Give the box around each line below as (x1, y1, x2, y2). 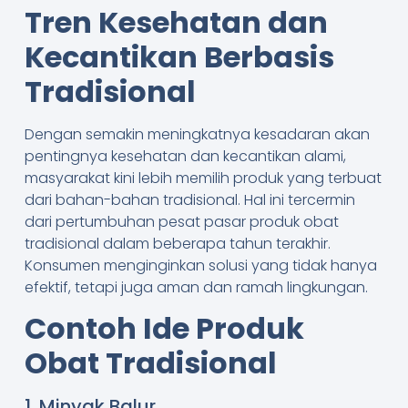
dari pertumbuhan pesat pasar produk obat (24, 210, 339, 232)
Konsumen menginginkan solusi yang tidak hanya (24, 254, 377, 276)
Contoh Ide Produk (24, 308, 304, 350)
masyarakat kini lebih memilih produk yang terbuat (24, 167, 382, 189)
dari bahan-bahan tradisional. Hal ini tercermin (24, 189, 355, 210)
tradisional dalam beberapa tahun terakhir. (24, 232, 331, 254)
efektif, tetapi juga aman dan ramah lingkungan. (24, 276, 368, 298)
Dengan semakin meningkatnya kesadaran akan (24, 123, 370, 145)
